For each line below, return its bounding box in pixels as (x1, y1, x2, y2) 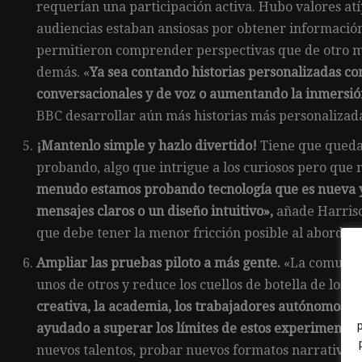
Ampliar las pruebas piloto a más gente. (36, 255, 284, 271)
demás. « (36, 64, 90, 80)
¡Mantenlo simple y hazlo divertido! (36, 137, 257, 154)
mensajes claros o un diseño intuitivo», (36, 203, 273, 219)
